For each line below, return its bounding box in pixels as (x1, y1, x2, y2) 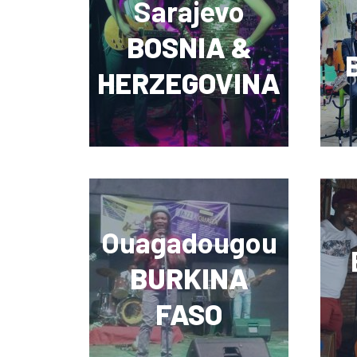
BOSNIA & (126, 29, 252, 65)
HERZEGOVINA (97, 65, 280, 100)
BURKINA (129, 261, 249, 296)
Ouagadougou (100, 225, 277, 260)
